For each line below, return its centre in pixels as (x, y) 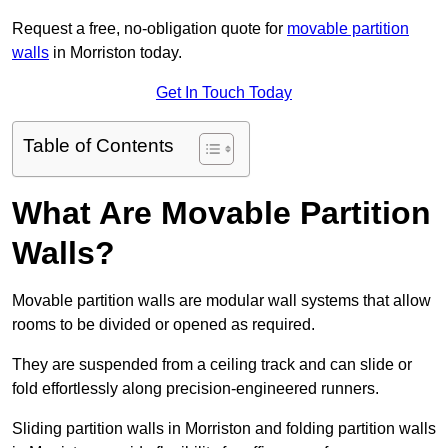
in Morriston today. (115, 53)
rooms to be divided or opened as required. (163, 325)
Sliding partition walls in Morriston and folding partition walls (224, 429)
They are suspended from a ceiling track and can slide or (212, 365)
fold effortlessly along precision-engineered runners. (195, 389)
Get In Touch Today (224, 93)
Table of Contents (98, 146)
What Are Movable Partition (221, 213)
